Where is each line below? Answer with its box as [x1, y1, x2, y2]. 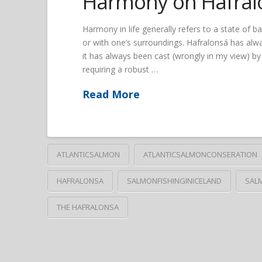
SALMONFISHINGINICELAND [126, 175, 222, 187]
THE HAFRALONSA [56, 202, 119, 213]
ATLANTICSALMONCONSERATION [143, 149, 257, 160]
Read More [82, 87, 140, 101]
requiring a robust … [82, 64, 158, 75]
